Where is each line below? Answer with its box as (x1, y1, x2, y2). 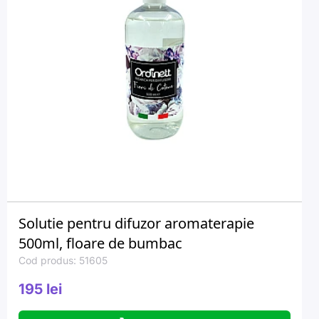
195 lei (19, 281, 62, 298)
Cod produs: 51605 (19, 254, 108, 266)
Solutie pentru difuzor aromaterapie (19, 214, 254, 233)
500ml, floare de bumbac (19, 234, 182, 253)
